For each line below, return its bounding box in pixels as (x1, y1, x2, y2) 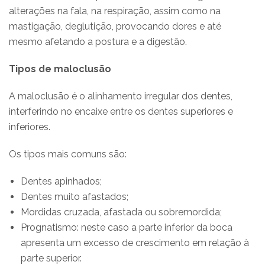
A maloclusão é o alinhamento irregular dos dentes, (9, 90, 232, 102)
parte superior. (21, 252, 82, 264)
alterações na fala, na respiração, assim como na (9, 5, 221, 17)
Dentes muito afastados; (21, 190, 128, 202)
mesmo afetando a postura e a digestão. (9, 35, 187, 47)
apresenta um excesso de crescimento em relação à (21, 237, 249, 248)
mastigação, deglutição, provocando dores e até (9, 20, 221, 32)
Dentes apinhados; (21, 175, 102, 187)
